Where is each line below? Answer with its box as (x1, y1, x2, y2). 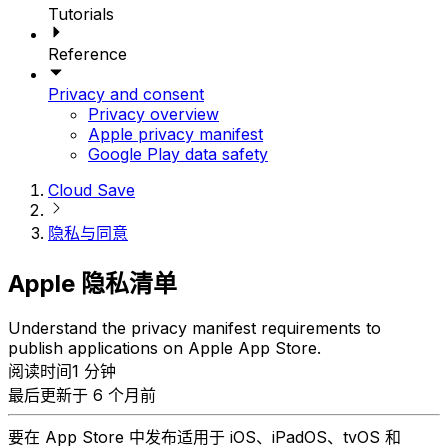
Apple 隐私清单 (8, 268, 177, 298)
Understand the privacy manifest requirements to (8, 318, 381, 339)
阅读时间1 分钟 (8, 361, 116, 382)
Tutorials (48, 3, 114, 24)
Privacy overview (88, 103, 219, 124)
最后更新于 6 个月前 (8, 385, 156, 406)
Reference (48, 43, 127, 64)
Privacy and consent (48, 83, 204, 104)
